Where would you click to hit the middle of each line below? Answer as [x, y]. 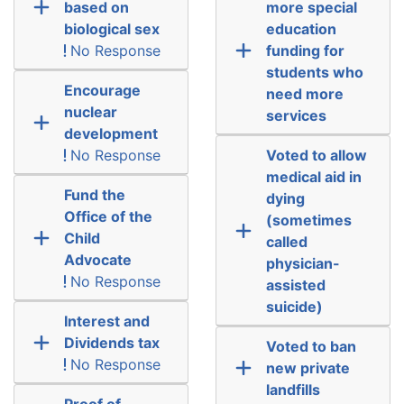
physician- [303, 263]
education [301, 28]
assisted [295, 285]
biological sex [111, 28]
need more [304, 93]
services [296, 115]
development [110, 133]
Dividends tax [111, 342]
